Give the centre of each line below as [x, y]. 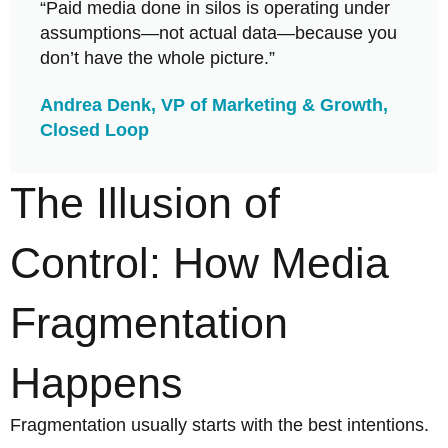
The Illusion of [145, 202]
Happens [96, 382]
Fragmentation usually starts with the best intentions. [219, 424]
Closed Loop [94, 129]
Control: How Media [199, 262]
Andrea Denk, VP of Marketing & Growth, [214, 104]
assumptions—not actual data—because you [218, 33]
